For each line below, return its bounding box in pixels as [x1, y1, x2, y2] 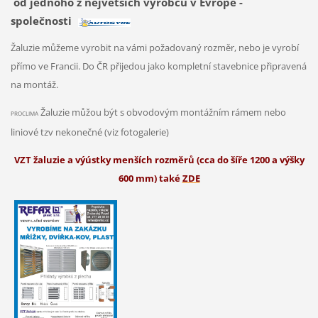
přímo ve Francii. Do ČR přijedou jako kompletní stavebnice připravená [10, 60, 307, 73]
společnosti [10, 13, 75, 28]
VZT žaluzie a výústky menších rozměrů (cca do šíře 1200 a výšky [13, 153, 305, 166]
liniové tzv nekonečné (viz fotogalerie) [10, 125, 171, 138]
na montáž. [10, 78, 58, 92]
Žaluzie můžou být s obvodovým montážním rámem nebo [38, 105, 286, 119]
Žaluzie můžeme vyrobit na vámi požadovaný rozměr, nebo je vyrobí [10, 41, 299, 55]
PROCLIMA [10, 109, 38, 117]
